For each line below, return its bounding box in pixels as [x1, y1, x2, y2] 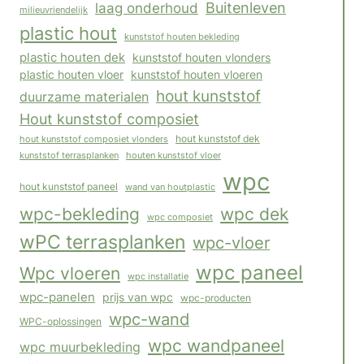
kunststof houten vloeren [131, 67, 262, 81]
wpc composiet [147, 210, 213, 223]
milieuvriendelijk [19, 3, 88, 15]
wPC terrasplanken [19, 230, 185, 253]
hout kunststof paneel [19, 180, 118, 193]
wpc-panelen [19, 289, 95, 305]
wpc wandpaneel [148, 335, 284, 356]
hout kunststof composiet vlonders [19, 132, 168, 145]
